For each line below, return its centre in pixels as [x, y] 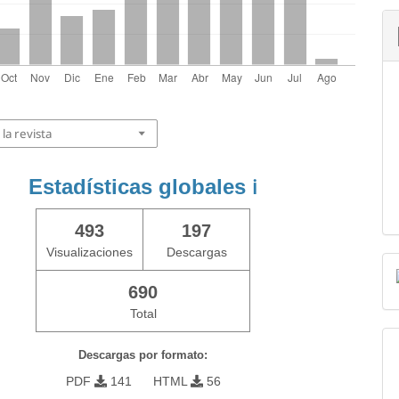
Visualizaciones [90, 252]
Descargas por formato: [143, 355]
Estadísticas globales [141, 187]
